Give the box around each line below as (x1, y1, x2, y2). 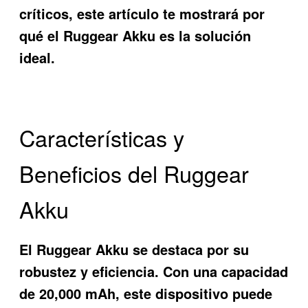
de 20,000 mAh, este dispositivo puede (19, 283, 273, 304)
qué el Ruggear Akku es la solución (19, 25, 252, 45)
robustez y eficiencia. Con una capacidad (19, 261, 289, 282)
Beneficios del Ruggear (19, 157, 250, 189)
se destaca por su (129, 239, 250, 260)
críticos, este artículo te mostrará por (19, 3, 265, 23)
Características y (19, 121, 185, 153)
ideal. (19, 47, 56, 67)
